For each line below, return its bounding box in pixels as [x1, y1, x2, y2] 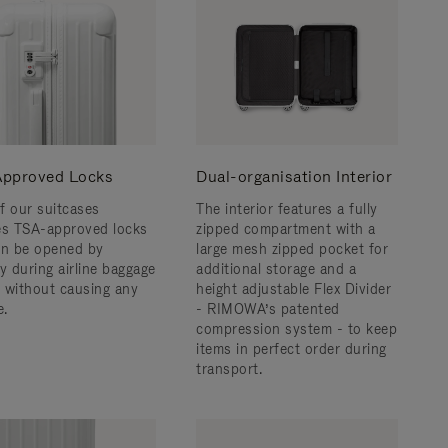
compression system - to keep [196, 320, 397, 338]
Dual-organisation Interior [196, 166, 392, 187]
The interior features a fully [196, 200, 378, 218]
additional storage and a [196, 260, 356, 278]
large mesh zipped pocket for [196, 240, 388, 258]
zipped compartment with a [196, 220, 376, 238]
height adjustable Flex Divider [196, 280, 391, 298]
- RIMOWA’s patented [196, 300, 340, 318]
